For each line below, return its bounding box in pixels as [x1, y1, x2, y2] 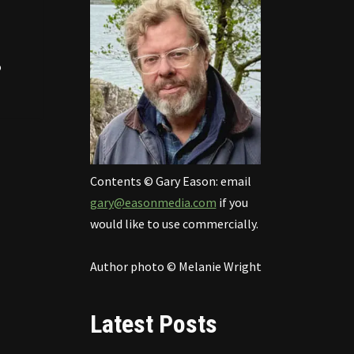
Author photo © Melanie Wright [89, 258, 262, 274]
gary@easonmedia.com [89, 194, 217, 210]
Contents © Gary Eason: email [89, 173, 251, 189]
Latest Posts [89, 309, 217, 339]
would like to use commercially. [89, 216, 258, 232]
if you [216, 194, 248, 210]
